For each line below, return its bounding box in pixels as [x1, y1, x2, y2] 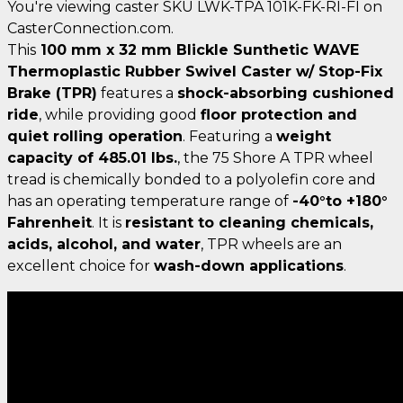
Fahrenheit [7, 213, 92, 231]
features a [97, 84, 177, 102]
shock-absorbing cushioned [177, 84, 394, 102]
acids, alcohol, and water [7, 235, 201, 253]
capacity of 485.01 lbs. [7, 148, 177, 166]
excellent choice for [7, 256, 154, 274]
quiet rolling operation [7, 127, 183, 145]
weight [276, 127, 331, 145]
